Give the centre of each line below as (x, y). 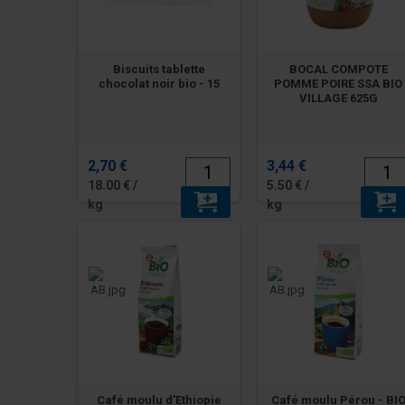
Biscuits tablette (160, 69)
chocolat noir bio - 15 (160, 83)
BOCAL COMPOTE (338, 69)
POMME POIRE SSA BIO (339, 83)
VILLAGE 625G (338, 98)
